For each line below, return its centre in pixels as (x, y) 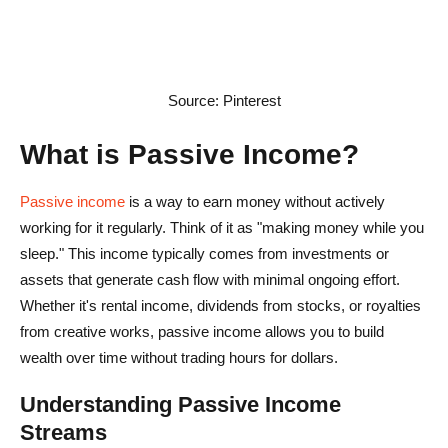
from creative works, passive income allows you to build (202, 331)
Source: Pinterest (224, 100)
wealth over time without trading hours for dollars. (179, 357)
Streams (63, 432)
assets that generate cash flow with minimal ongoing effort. (210, 279)
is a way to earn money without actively (255, 201)
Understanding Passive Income (180, 404)
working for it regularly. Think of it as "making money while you (222, 227)
